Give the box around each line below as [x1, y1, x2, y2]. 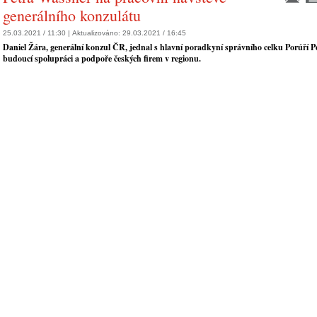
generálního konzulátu [3, 5, 141, 25]
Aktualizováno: [72, 29, 122, 38]
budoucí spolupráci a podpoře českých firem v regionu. [3, 52, 201, 65]
